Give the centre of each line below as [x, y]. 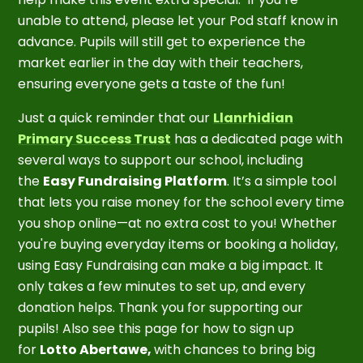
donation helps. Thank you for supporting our [161, 307]
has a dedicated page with [257, 139]
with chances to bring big [235, 349]
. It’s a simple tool [282, 181]
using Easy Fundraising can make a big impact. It [171, 265]
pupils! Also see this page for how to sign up [156, 328]
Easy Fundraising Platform [135, 181]
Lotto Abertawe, [97, 349]
